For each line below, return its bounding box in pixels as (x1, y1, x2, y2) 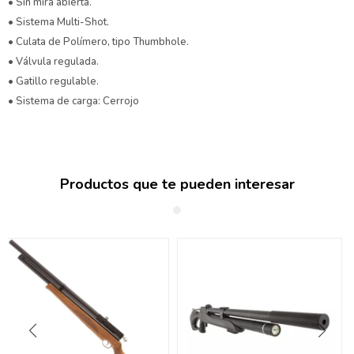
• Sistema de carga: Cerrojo (8, 94, 141, 109)
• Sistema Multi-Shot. (8, 15, 109, 30)
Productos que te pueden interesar (59, 175, 295, 194)
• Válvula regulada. (8, 55, 99, 70)
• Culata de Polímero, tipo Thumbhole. (8, 35, 189, 50)
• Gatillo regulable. (8, 74, 99, 89)
